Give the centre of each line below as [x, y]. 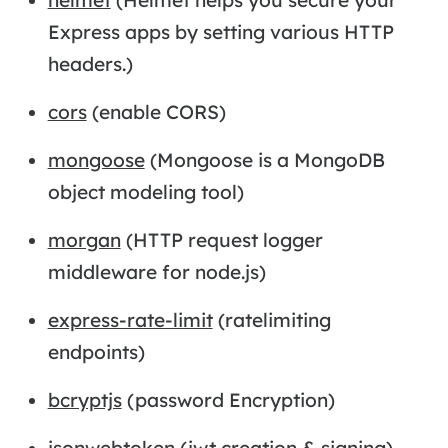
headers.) [90, 63]
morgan [84, 239]
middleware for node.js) [156, 271]
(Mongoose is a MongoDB [264, 159]
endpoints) [96, 351]
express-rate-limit [130, 319]
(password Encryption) [228, 399]
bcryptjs [84, 399]
